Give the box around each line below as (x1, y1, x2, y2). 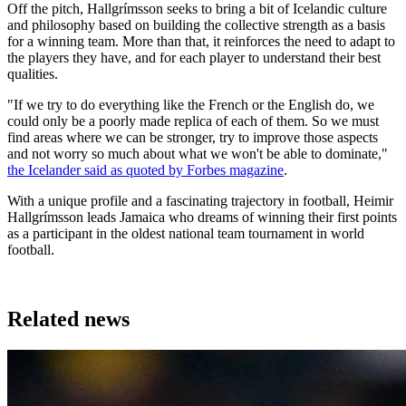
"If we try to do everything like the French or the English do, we (7, 97, 374, 113)
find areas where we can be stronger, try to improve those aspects (7, 130, 378, 146)
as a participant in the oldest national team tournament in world (7, 226, 364, 242)
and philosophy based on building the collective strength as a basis (7, 17, 385, 34)
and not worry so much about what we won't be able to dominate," (7, 146, 388, 162)
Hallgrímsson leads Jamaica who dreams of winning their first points (7, 209, 397, 226)
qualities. (7, 66, 58, 82)
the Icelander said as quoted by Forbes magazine (7, 162, 284, 179)
